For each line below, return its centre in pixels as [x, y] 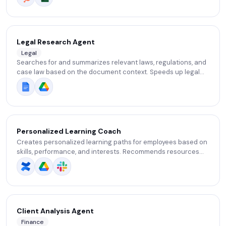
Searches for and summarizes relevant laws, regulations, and [111, 63]
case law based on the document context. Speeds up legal [108, 72]
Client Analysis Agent [55, 211]
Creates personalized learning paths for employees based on [112, 142]
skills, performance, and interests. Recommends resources [108, 152]
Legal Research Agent [56, 42]
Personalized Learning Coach [69, 131]
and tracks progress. [49, 161]
